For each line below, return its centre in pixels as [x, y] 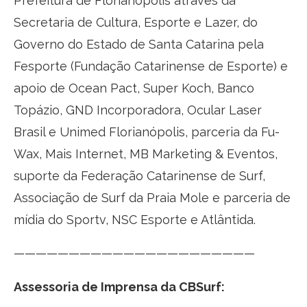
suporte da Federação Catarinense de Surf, [139, 175]
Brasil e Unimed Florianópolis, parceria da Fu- [147, 132]
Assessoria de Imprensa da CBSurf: [119, 286]
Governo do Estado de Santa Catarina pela [139, 44]
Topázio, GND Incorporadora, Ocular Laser [138, 110]
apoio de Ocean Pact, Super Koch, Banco [134, 88]
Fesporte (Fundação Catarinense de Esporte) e [151, 66]
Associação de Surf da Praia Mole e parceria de [152, 197]
